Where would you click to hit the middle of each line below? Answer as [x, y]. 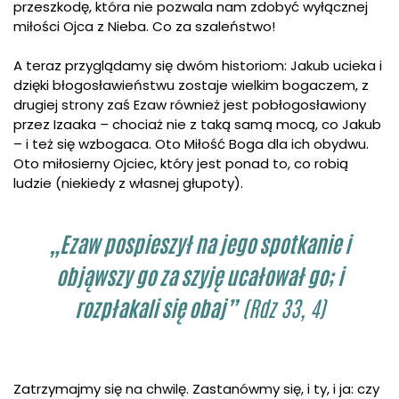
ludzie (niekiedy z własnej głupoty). [128, 183]
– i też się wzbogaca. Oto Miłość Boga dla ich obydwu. [191, 144]
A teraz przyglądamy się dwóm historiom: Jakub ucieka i [198, 66]
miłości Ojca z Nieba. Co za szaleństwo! [146, 26]
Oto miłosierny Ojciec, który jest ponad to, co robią [181, 164]
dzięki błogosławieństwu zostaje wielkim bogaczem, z [191, 85]
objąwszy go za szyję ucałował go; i [199, 279]
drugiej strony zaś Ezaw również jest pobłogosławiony [190, 105]
